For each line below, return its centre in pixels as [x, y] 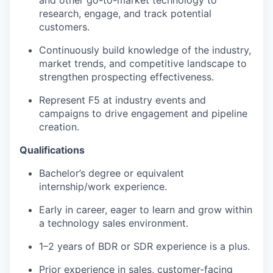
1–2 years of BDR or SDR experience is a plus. [144, 246]
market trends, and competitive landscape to [143, 64]
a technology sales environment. [114, 223]
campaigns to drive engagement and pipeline [143, 114]
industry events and [161, 100]
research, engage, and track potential [125, 14]
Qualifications [52, 150]
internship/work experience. [103, 187]
